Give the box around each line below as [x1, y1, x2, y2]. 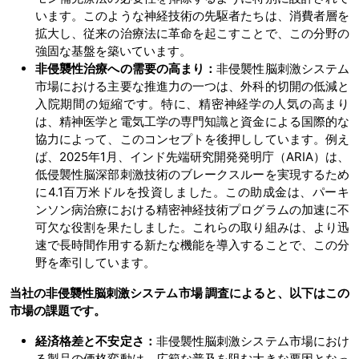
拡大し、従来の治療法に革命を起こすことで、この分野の [35, 25, 349, 41]
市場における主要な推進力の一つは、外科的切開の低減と [35, 78, 349, 94]
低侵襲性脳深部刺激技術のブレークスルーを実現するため [35, 166, 349, 182]
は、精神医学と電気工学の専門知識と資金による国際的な [35, 113, 349, 129]
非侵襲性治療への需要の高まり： [35, 60, 217, 76]
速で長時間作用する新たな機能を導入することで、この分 [35, 236, 349, 252]
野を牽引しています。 [35, 254, 155, 270]
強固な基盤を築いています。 [35, 42, 192, 58]
